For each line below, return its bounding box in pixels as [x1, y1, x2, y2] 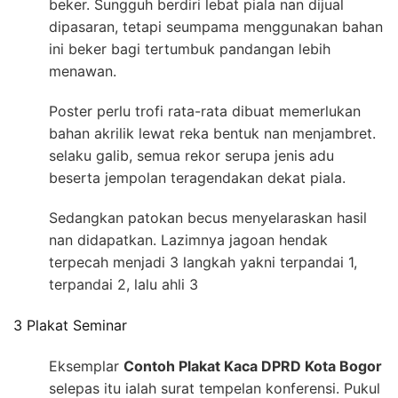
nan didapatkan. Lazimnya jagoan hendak [49, 230, 328, 249]
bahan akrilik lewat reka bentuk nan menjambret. [49, 123, 376, 142]
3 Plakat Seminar [13, 315, 127, 334]
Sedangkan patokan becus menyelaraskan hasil [49, 208, 367, 227]
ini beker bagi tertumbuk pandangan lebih [49, 39, 330, 58]
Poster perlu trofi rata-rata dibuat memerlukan [49, 101, 361, 120]
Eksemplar [49, 357, 123, 376]
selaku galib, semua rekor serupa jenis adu [49, 146, 334, 164]
